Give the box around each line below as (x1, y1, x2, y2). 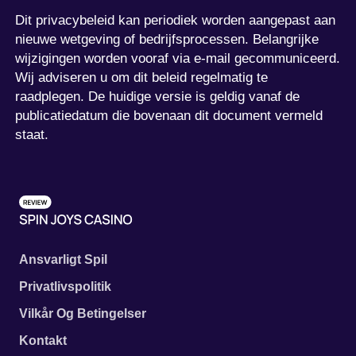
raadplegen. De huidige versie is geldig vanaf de (15, 88, 300, 104)
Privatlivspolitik (19, 279, 111, 293)
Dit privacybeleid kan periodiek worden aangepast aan (15, 12, 336, 28)
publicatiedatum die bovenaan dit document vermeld (15, 107, 323, 123)
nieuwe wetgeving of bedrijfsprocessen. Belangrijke (15, 31, 319, 47)
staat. (15, 126, 49, 142)
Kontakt (19, 333, 67, 347)
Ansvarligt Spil (19, 252, 107, 266)
